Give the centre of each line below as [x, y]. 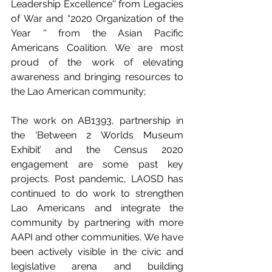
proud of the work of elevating [97, 62]
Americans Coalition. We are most [97, 48]
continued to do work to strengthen [97, 193]
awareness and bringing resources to [97, 77]
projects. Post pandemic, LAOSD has [97, 179]
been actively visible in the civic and [97, 252]
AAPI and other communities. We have [97, 237]
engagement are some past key [97, 164]
